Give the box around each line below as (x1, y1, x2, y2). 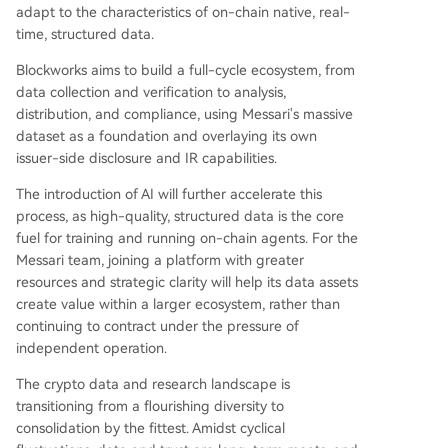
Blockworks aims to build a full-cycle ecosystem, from (16, 62, 355, 79)
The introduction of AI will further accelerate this (16, 186, 322, 203)
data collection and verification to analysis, (16, 84, 286, 101)
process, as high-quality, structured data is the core (16, 208, 344, 225)
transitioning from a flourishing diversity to (16, 398, 284, 415)
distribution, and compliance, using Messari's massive (16, 106, 353, 123)
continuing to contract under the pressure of (16, 318, 299, 335)
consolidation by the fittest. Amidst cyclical (16, 420, 285, 437)
